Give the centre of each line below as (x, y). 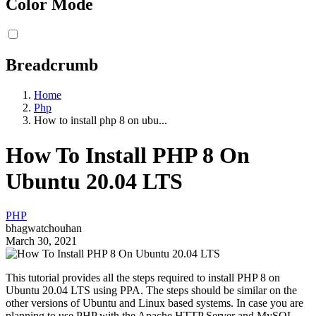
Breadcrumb (52, 65)
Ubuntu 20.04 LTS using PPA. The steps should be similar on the (151, 291)
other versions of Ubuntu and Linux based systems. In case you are (154, 303)
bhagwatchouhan (44, 229)
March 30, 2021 (41, 241)
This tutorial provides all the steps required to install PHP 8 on (143, 278)
